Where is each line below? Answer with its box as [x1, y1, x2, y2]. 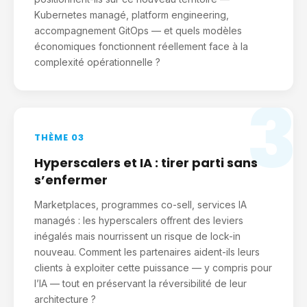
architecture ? [34, 293, 96, 305]
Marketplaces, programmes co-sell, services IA [34, 199, 247, 210]
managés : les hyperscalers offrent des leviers [34, 214, 243, 226]
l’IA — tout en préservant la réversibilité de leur [34, 278, 247, 289]
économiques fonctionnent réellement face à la [34, 40, 248, 52]
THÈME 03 [34, 131, 84, 144]
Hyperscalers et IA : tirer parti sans [34, 154, 258, 171]
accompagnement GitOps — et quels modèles [34, 25, 242, 36]
